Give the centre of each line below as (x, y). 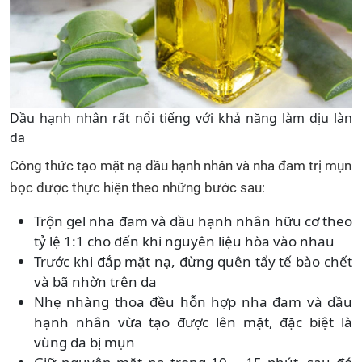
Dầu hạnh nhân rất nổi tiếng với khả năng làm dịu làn (181, 118)
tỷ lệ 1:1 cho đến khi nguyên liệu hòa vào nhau (184, 242)
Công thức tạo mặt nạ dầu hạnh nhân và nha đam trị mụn (181, 166)
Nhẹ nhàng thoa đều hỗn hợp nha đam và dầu (193, 302)
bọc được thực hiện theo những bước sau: (137, 188)
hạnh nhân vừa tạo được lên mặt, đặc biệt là (193, 322)
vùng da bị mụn (84, 343)
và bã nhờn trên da (95, 282)
